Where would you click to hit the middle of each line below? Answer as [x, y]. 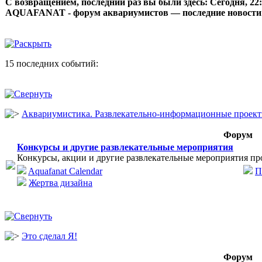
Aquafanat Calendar [65, 171]
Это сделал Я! [49, 236]
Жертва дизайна [61, 183]
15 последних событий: [51, 63]
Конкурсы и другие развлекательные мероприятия [125, 147]
